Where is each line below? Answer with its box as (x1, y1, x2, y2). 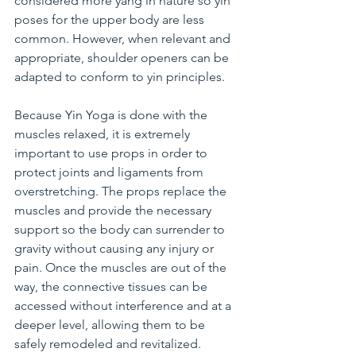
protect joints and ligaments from (14, 164, 207, 180)
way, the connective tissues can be (14, 279, 211, 295)
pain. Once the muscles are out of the (14, 260, 230, 276)
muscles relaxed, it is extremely (14, 126, 193, 142)
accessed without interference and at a (14, 298, 234, 314)
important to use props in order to (14, 145, 211, 161)
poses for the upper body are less (14, 12, 207, 28)
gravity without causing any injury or (14, 241, 217, 257)
